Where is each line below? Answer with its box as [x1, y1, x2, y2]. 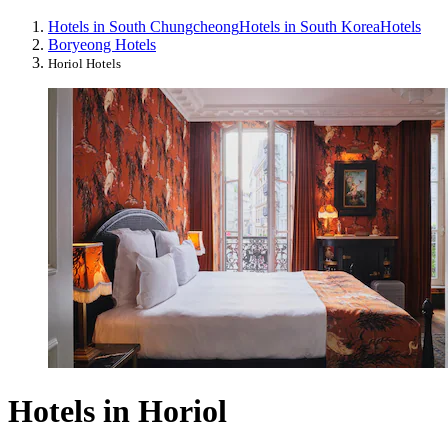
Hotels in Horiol [8, 393, 227, 430]
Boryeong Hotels [48, 35, 156, 53]
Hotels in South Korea [239, 17, 380, 35]
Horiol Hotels [48, 55, 121, 71]
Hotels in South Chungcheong [48, 17, 239, 35]
